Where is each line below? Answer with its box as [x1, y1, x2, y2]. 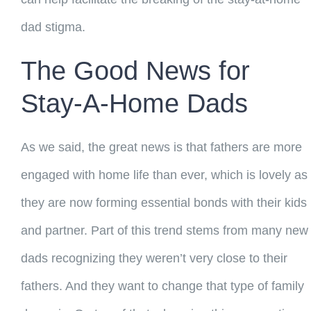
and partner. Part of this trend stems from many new [20, 224, 308, 238]
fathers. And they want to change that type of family [20, 279, 304, 294]
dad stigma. [20, 20, 85, 35]
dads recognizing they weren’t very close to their [20, 251, 287, 266]
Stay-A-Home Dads [20, 89, 248, 119]
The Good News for [20, 56, 250, 86]
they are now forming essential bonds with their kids [20, 196, 307, 210]
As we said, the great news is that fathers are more [20, 140, 302, 155]
